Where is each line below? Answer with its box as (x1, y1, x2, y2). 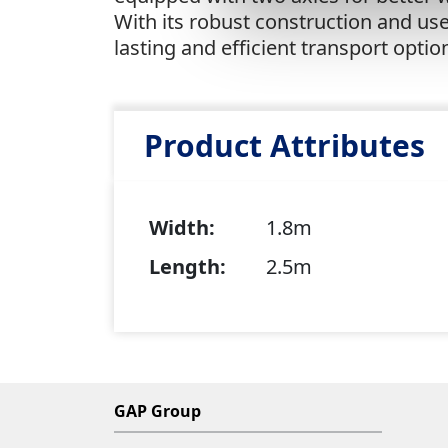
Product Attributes (144, 125, 426, 167)
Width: (149, 214, 216, 242)
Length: (149, 253, 227, 281)
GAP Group (114, 400, 201, 422)
